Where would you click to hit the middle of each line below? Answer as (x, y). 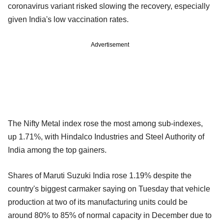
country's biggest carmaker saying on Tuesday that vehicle (109, 189)
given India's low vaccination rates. (69, 19)
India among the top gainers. (58, 150)
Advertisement (110, 44)
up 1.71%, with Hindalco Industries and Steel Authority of (106, 137)
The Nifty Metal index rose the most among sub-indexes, (105, 123)
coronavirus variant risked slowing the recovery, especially (109, 6)
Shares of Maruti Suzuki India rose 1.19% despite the (100, 175)
